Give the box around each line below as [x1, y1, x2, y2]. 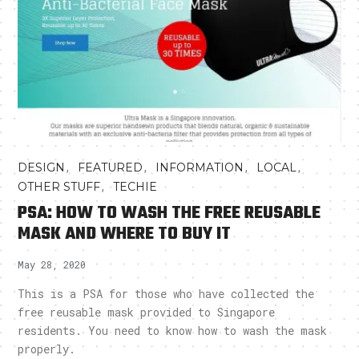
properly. [18, 341, 76, 357]
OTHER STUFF [18, 179, 101, 194]
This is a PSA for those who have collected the [18, 285, 315, 301]
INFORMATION [155, 159, 244, 175]
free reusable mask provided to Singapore [18, 304, 276, 320]
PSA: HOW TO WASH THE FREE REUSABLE [18, 199, 321, 227]
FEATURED [78, 159, 143, 175]
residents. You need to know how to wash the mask [18, 322, 328, 338]
